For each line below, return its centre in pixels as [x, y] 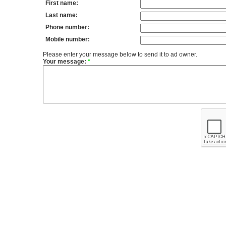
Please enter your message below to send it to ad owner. [120, 54]
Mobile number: [67, 39]
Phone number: [67, 27]
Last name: [61, 15]
